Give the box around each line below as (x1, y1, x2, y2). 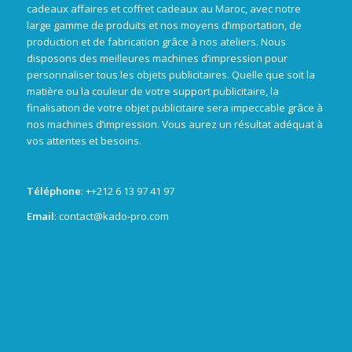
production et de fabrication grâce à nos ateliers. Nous (26, 34, 286, 49)
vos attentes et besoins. (26, 133, 141, 148)
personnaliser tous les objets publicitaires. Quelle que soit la (26, 67, 315, 82)
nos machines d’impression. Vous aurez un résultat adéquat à (26, 116, 323, 131)
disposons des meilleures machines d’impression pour (26, 50, 288, 65)
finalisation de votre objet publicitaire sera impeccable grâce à (26, 100, 323, 115)
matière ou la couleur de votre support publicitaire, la (26, 83, 279, 98)
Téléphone (26, 183, 81, 198)
